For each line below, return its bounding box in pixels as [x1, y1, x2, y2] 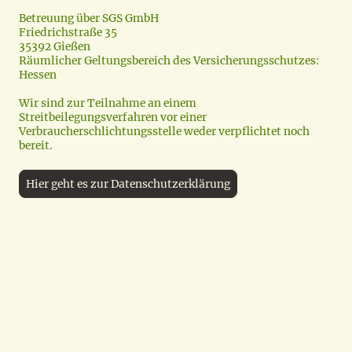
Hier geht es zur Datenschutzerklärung [26, 176, 230, 191]
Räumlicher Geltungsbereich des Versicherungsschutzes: [19, 53, 320, 68]
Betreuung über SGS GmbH [19, 11, 161, 26]
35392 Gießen [19, 39, 90, 54]
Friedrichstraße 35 [19, 25, 119, 40]
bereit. [19, 138, 53, 153]
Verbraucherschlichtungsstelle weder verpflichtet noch [19, 124, 310, 139]
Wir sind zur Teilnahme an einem [19, 96, 196, 111]
